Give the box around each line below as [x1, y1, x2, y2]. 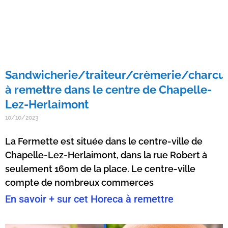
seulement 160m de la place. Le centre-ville [5, 163, 195, 175]
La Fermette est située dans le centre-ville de [5, 136, 203, 147]
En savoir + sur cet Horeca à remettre [5, 193, 174, 206]
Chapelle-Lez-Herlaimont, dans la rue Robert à [5, 150, 207, 161]
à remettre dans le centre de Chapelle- [5, 83, 212, 97]
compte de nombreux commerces [5, 177, 154, 188]
